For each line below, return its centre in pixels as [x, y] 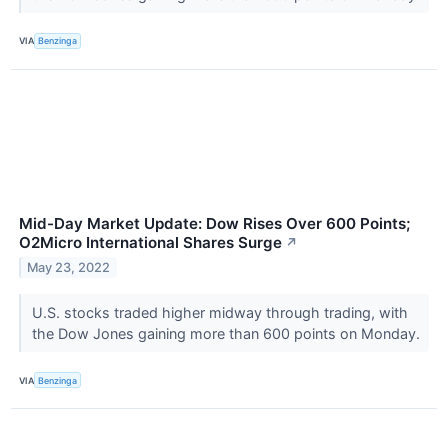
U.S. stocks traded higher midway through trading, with [219, 312]
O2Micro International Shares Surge [150, 242]
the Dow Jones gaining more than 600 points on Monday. [227, 333]
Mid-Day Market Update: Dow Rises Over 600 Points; [214, 223]
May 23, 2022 [69, 267]
